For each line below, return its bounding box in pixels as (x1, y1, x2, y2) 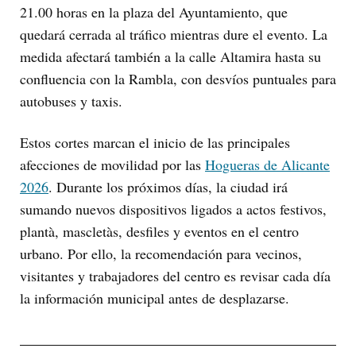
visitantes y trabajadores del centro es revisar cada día (20, 266, 331, 286)
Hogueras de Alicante (205, 155, 330, 175)
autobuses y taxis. (20, 91, 122, 111)
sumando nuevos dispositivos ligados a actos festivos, (20, 199, 327, 219)
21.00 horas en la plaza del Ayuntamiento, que (20, 2, 288, 22)
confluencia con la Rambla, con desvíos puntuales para (20, 69, 336, 89)
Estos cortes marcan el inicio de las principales (20, 133, 290, 153)
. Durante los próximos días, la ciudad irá (48, 177, 288, 197)
